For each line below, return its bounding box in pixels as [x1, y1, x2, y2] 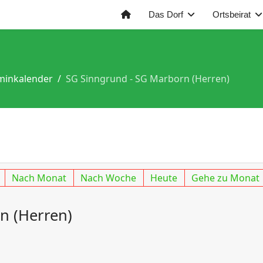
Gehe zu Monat [191, 171, 260, 184]
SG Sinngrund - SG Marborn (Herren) [66, 72, 230, 85]
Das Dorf [149, 9, 183, 19]
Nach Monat [12, 171, 67, 184]
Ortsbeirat [213, 9, 251, 19]
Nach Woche [80, 171, 137, 184]
